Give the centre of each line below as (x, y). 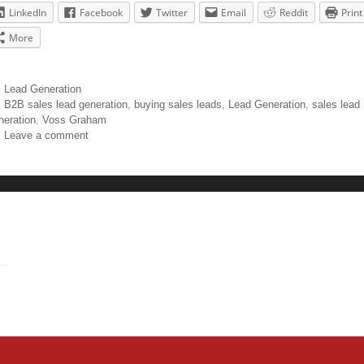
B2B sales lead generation (65, 105)
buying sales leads (178, 105)
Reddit (294, 13)
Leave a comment (46, 136)
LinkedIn (28, 13)
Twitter (172, 13)
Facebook (101, 13)
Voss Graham (74, 120)
